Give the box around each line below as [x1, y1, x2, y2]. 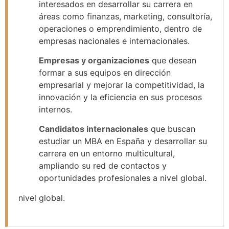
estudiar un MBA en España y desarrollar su [39, 136, 207, 147]
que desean [149, 55, 196, 66]
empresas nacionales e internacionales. [39, 35, 190, 46]
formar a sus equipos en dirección [39, 67, 171, 78]
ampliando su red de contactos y [39, 161, 167, 171]
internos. [39, 104, 72, 115]
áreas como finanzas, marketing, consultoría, [39, 11, 212, 21]
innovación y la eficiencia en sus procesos [39, 92, 202, 103]
